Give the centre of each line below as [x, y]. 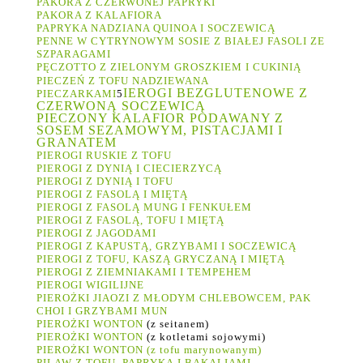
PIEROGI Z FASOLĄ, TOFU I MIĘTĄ [130, 220]
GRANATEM [77, 143]
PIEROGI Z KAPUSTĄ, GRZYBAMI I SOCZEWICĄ [167, 246]
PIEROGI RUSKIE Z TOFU [104, 156]
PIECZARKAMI [77, 94]
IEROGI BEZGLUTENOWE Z [216, 93]
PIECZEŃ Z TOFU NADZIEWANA [122, 81]
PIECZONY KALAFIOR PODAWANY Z [160, 118]
